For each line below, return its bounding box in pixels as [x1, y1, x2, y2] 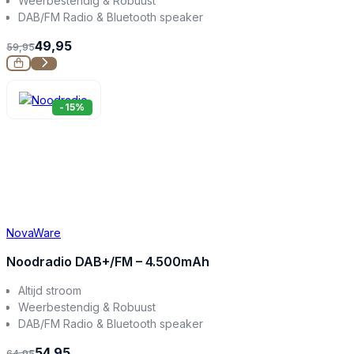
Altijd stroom [18, 283, 82, 297]
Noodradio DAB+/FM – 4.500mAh [6, 253, 209, 269]
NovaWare [6, 225, 61, 239]
